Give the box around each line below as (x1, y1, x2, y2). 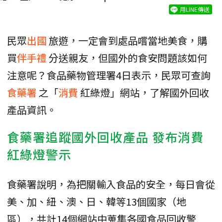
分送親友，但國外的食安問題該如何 (49, 51, 207, 65)
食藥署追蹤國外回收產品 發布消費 (7, 128, 204, 146)
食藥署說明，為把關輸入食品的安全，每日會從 (7, 177, 215, 192)
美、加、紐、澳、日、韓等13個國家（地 (7, 194, 186, 209)
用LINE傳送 (180, 5, 210, 14)
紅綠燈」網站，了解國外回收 (80, 85, 209, 100)
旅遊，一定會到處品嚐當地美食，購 (49, 33, 207, 48)
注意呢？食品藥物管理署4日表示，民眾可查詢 (7, 68, 211, 83)
